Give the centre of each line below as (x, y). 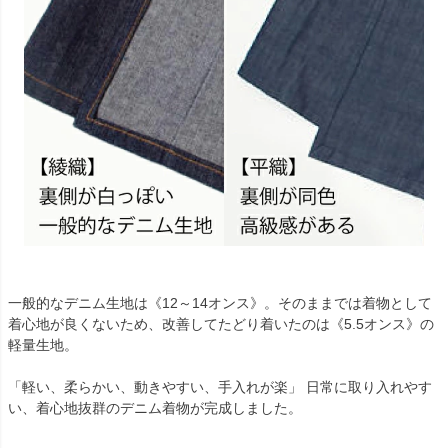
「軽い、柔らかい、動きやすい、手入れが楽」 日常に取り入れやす (220, 387)
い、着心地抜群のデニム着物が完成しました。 (155, 408)
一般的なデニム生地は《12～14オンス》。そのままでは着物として (220, 303)
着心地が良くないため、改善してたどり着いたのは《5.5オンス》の (221, 324)
